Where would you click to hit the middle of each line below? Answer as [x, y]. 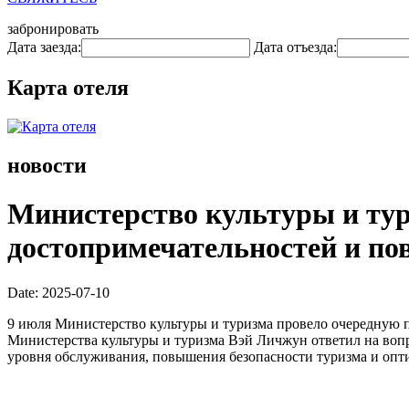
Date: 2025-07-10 [58, 292]
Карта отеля [68, 87]
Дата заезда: [44, 47]
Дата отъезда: [295, 47]
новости [47, 165]
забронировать [53, 29]
